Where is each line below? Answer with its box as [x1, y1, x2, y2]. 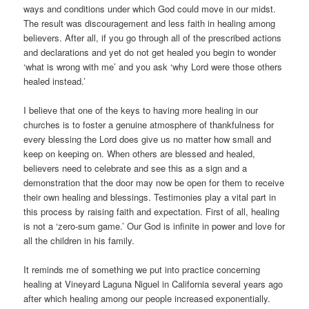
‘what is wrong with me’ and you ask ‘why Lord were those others [23, 59, 283, 73]
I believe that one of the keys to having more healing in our [23, 103, 259, 117]
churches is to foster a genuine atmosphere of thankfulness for [23, 117, 275, 131]
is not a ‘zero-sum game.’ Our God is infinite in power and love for [23, 219, 286, 232]
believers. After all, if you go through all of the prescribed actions [23, 30, 282, 44]
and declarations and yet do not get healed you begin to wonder [23, 45, 277, 59]
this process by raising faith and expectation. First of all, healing [23, 204, 280, 218]
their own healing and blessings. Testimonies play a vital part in [23, 190, 277, 203]
